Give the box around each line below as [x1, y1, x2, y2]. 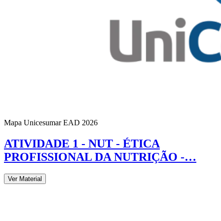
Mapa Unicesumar [4, 118, 61, 127]
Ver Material [8, 175, 42, 183]
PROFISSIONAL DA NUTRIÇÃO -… [4, 150, 196, 163]
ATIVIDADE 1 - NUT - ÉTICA [4, 137, 160, 150]
